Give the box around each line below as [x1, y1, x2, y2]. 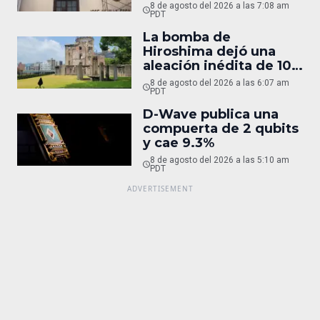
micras [143, 71, 189, 88]
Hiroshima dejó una [143, 43, 276, 59]
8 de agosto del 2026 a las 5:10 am [149, 154, 289, 165]
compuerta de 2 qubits [143, 120, 299, 136]
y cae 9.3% [143, 134, 214, 151]
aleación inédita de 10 [143, 57, 291, 74]
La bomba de [143, 29, 231, 45]
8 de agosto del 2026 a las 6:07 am [149, 77, 289, 88]
